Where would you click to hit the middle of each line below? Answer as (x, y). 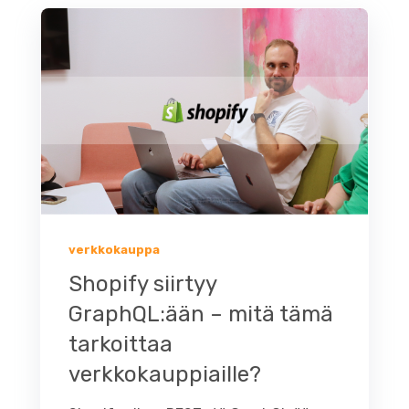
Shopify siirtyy (142, 283)
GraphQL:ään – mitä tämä (201, 314)
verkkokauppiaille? (165, 374)
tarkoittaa (121, 344)
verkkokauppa (114, 249)
